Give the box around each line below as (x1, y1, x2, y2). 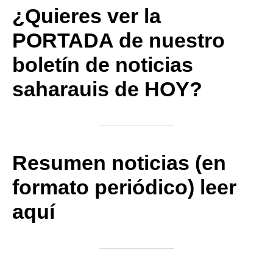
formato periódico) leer (12, 175, 236, 199)
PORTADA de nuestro (12, 29, 225, 52)
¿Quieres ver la (12, 4, 161, 28)
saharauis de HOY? (12, 77, 202, 101)
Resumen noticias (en (12, 151, 226, 175)
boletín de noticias (12, 53, 193, 77)
